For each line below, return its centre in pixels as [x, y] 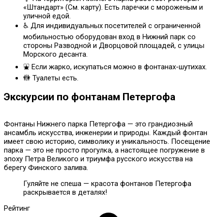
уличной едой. [47, 16]
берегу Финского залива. [46, 167]
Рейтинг [17, 208]
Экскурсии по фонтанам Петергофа [90, 97]
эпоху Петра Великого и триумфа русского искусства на [98, 159]
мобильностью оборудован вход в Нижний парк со [109, 37]
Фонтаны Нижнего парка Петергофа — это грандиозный [98, 124]
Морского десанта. [55, 54]
